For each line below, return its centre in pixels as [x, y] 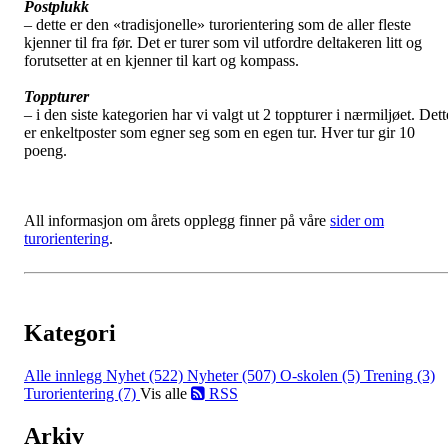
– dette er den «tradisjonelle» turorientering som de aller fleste [217, 24]
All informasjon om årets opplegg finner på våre [177, 220]
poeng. [45, 150]
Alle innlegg [65, 375]
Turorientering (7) [82, 393]
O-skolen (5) [322, 375]
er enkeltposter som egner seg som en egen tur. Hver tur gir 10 [219, 132]
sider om [357, 220]
